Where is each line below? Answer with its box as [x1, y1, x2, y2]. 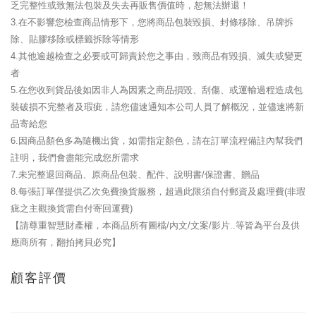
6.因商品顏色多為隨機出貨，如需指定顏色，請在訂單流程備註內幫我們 [11, 135, 303, 146]
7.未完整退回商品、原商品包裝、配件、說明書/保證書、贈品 [11, 169, 260, 180]
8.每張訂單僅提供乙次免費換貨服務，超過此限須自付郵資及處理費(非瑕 [11, 186, 305, 197]
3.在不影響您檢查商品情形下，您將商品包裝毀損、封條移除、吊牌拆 [11, 17, 293, 28]
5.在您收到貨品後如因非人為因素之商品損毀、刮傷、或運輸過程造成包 [11, 85, 303, 95]
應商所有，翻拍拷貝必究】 [11, 237, 121, 248]
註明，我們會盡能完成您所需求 [11, 152, 139, 163]
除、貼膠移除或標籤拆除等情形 [11, 34, 139, 44]
